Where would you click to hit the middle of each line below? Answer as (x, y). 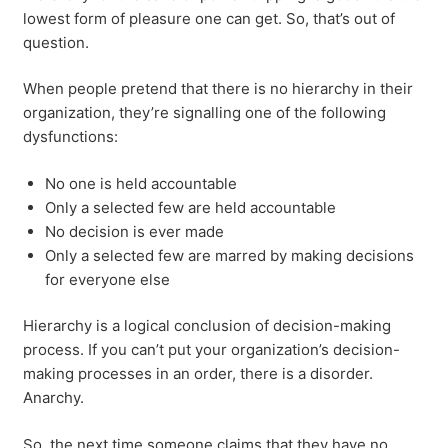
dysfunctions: (70, 136)
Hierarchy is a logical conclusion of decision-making (206, 325)
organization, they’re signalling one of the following (204, 112)
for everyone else (107, 279)
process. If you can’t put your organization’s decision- (211, 349)
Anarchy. (53, 397)
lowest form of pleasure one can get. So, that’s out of (208, 18)
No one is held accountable (141, 183)
